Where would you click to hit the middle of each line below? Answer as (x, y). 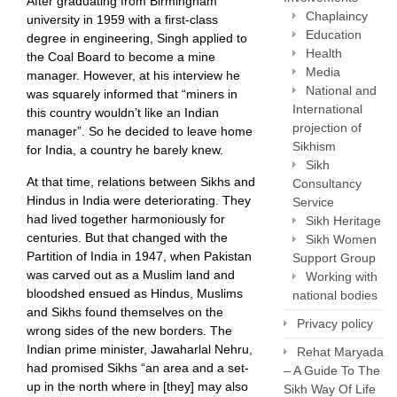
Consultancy (327, 183)
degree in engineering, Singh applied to (137, 38)
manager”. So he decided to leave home (140, 131)
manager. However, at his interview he (133, 75)
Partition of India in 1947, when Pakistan (139, 256)
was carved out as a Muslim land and (131, 275)
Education (334, 35)
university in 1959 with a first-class (122, 19)
